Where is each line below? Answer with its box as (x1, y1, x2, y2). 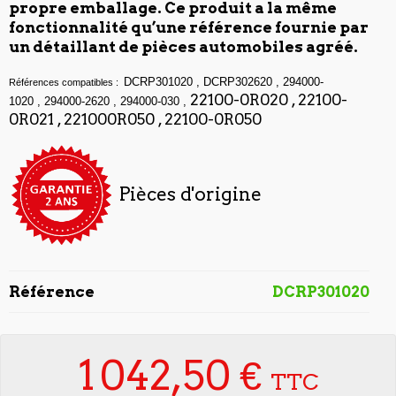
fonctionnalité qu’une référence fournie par (9, 18, 369, 36)
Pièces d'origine (115, 183, 266, 206)
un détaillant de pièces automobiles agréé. (9, 37, 358, 56)
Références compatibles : (9, 76, 118, 88)
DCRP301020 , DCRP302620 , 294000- (124, 74, 324, 88)
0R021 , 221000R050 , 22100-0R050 (9, 110, 262, 128)
